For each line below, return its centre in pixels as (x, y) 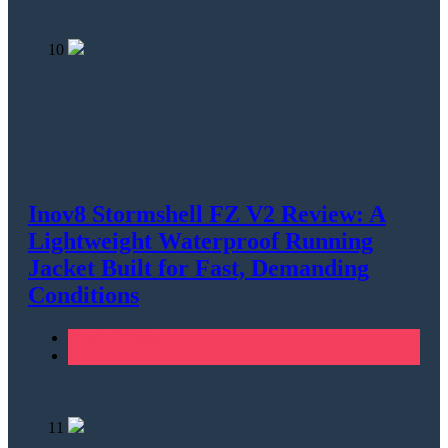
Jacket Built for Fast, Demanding (198, 268)
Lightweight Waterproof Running (200, 241)
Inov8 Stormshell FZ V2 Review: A (207, 214)
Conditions (83, 295)
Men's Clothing (116, 338)
